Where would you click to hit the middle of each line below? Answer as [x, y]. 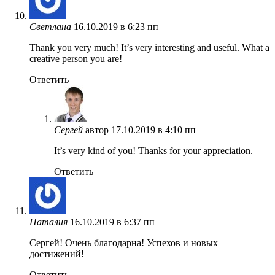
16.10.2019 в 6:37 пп [112, 222]
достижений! [57, 254]
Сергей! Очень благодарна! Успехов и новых [124, 242]
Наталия [48, 222]
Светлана [50, 26]
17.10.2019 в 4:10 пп [153, 130]
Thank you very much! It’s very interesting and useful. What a [149, 47]
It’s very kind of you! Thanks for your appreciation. [153, 150]
